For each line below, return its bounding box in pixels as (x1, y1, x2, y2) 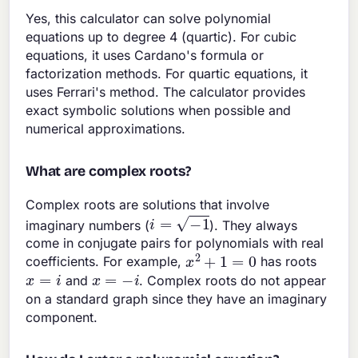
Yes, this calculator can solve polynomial (26, 10, 272, 26)
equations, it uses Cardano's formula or (26, 46, 265, 63)
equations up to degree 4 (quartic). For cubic (26, 28, 297, 45)
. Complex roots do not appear (139, 272, 327, 288)
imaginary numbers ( (26, 217, 150, 233)
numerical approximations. (26, 120, 186, 137)
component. (26, 308, 98, 325)
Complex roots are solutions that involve (26, 196, 270, 213)
